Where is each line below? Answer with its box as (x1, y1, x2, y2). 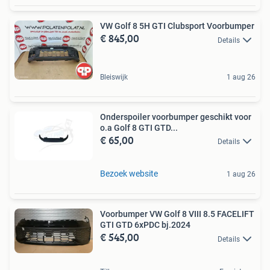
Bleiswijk (100, 73, 128, 82)
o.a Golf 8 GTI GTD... (100, 123, 178, 133)
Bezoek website (100, 169, 158, 179)
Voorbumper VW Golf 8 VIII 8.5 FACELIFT (100, 209, 254, 219)
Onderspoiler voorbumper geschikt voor (100, 112, 251, 122)
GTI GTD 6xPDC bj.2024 (100, 220, 190, 230)
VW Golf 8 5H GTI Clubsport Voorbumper (100, 21, 254, 31)
